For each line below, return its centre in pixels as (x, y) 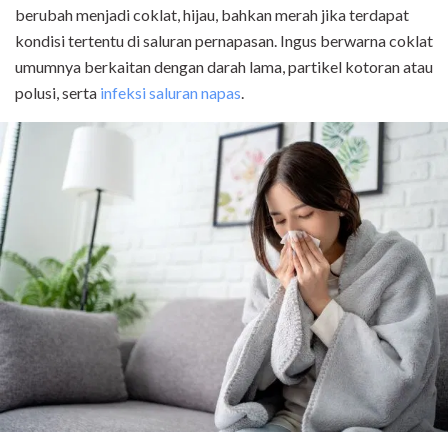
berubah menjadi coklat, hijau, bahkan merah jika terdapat (212, 14)
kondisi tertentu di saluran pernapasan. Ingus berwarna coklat (224, 40)
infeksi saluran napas (170, 92)
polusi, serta (57, 92)
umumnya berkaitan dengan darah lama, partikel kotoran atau (224, 66)
